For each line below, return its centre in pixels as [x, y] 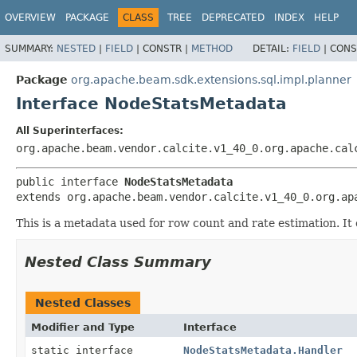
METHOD [212, 48]
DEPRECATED [233, 18]
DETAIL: [273, 48]
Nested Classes [83, 302]
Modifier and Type [83, 327]
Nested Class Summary [118, 261]
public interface [70, 181]
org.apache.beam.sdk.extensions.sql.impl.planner [211, 79]
